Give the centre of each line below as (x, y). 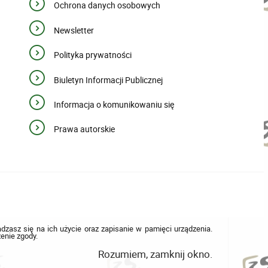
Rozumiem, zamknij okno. (155, 254)
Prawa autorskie (84, 129)
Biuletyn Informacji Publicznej (108, 80)
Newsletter (74, 30)
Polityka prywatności (92, 55)
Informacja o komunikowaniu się (114, 105)
